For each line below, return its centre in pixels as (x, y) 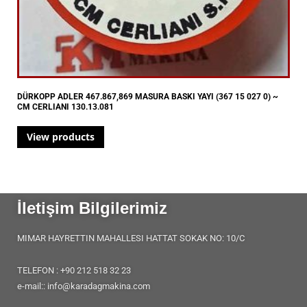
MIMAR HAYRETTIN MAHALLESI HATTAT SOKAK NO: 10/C (131, 238)
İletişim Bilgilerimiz (92, 208)
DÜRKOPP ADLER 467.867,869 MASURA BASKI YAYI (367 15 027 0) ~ (148, 97)
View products (61, 137)
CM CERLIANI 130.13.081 (65, 107)
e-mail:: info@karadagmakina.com (84, 286)
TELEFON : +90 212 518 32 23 (74, 270)
